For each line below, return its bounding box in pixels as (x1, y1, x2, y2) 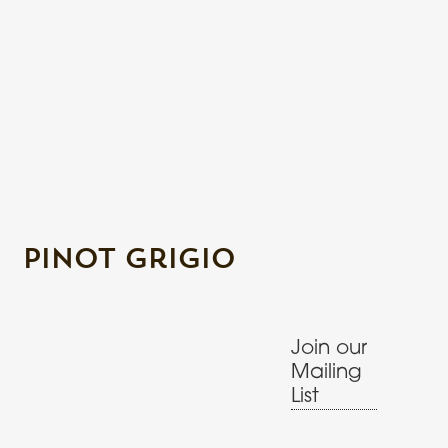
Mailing (291, 362, 363, 382)
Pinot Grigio (22, 240, 236, 276)
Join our (291, 338, 368, 358)
